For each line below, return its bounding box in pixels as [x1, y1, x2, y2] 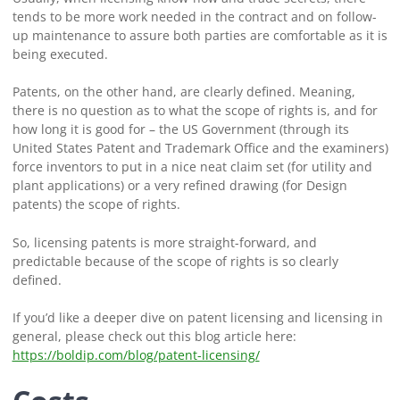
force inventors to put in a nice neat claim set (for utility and [12, 158, 372, 176]
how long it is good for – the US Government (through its [12, 121, 349, 138]
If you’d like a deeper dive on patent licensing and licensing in [12, 309, 383, 327]
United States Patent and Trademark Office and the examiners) [12, 139, 388, 157]
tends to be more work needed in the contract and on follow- [12, 7, 377, 25]
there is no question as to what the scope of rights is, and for [12, 102, 378, 120]
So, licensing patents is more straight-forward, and [12, 233, 317, 251]
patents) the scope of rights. [12, 196, 184, 213]
